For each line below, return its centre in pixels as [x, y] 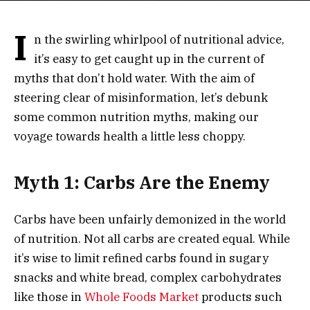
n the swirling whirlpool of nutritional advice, [159, 39]
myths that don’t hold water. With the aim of [134, 78]
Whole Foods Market [142, 297]
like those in [49, 297]
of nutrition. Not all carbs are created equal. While [152, 238]
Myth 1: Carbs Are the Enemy [142, 183]
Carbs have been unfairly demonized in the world [150, 219]
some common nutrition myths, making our [136, 117]
